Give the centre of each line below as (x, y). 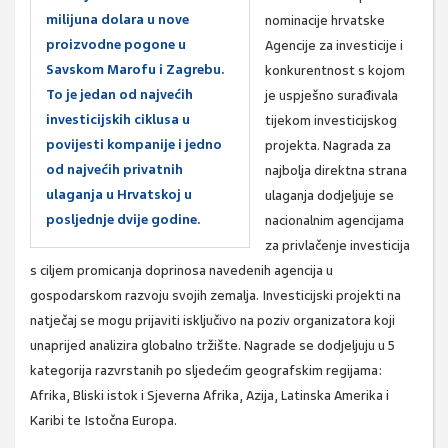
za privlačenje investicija (337, 246)
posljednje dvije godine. (123, 220)
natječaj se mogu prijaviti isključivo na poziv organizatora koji (212, 321)
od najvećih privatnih (114, 170)
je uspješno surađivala (331, 96)
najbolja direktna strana (336, 171)
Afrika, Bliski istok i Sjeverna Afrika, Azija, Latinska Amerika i (209, 396)
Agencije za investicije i (334, 46)
